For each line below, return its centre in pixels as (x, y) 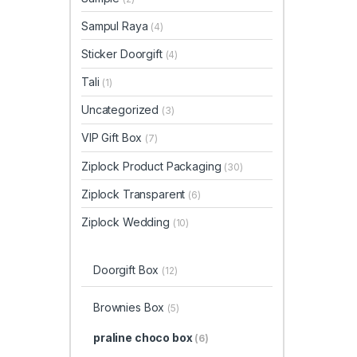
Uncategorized (122, 110)
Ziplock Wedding (127, 222)
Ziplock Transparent (135, 194)
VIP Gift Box (114, 138)
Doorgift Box (127, 270)
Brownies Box (130, 308)
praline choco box (144, 337)
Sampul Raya (116, 25)
